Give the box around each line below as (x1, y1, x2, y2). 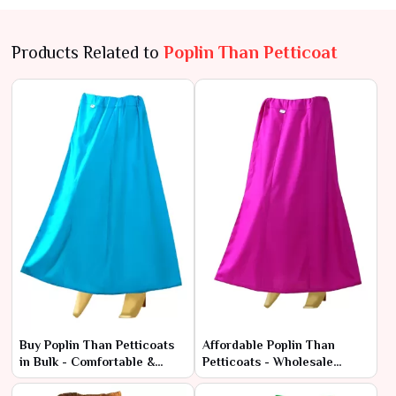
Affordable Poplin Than (202, 337, 335, 352)
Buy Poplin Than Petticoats (19, 337, 174, 352)
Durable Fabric (19, 370, 105, 385)
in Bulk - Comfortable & (19, 354, 155, 369)
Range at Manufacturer (202, 370, 337, 385)
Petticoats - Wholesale (202, 354, 333, 369)
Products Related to (11, 42, 164, 62)
